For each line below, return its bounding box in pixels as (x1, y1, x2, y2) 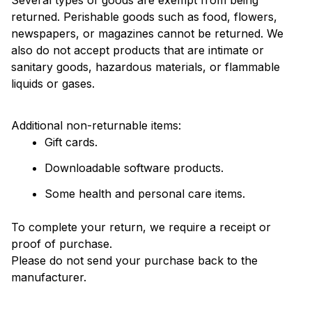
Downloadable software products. (45, 161, 224, 175)
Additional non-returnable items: (11, 118, 185, 133)
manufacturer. (11, 270, 86, 284)
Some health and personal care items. (45, 186, 245, 201)
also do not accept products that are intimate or (11, 42, 264, 57)
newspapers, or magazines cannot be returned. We (11, 26, 283, 40)
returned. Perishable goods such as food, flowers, (11, 9, 277, 24)
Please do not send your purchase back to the (11, 253, 258, 267)
